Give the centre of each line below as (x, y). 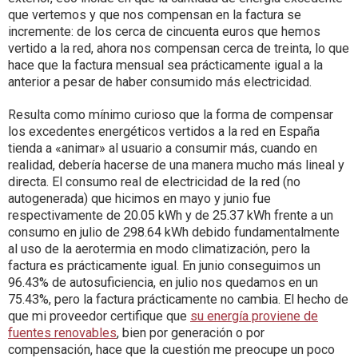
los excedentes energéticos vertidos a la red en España (164, 132)
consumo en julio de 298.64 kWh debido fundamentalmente (174, 233)
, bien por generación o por (191, 333)
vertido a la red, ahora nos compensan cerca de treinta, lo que (179, 49)
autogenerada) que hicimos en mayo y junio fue (139, 199)
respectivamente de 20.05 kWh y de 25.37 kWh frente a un (171, 216)
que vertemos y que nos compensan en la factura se (155, 15)
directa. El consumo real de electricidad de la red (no (154, 182)
